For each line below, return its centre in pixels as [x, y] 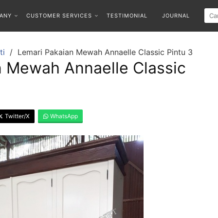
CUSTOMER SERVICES [59, 16]
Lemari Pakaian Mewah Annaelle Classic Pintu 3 [105, 52]
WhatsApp [63, 116]
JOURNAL [176, 16]
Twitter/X [17, 116]
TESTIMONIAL [127, 16]
